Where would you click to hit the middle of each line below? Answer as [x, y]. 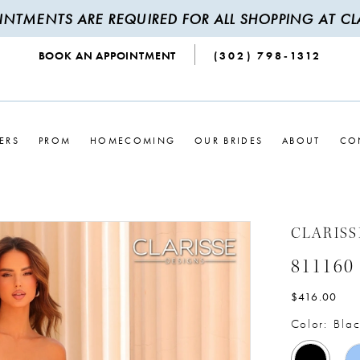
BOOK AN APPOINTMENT [107, 56]
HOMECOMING [133, 140]
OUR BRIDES [229, 140]
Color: [309, 324]
